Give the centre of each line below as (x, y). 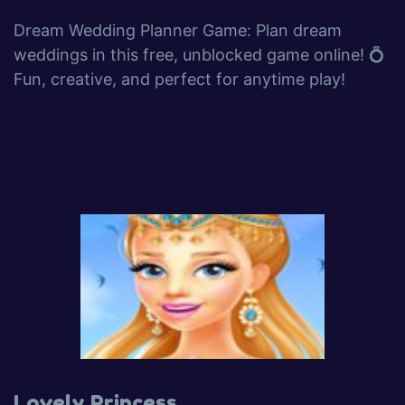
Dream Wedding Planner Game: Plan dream (178, 30)
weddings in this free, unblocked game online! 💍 (199, 55)
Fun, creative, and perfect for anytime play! (179, 79)
